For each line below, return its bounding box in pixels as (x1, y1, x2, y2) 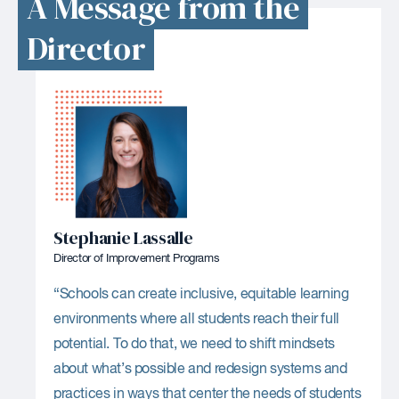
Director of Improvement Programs (53, 252, 220, 265)
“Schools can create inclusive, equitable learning (53, 287, 349, 302)
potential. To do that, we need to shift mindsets (53, 337, 335, 352)
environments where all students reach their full (53, 312, 339, 327)
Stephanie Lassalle (53, 224, 193, 250)
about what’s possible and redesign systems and (53, 362, 347, 377)
